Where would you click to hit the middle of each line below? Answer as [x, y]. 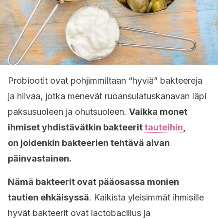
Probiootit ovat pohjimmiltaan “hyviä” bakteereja [105, 81]
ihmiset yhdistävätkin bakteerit [76, 127]
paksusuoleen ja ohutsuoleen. [68, 112]
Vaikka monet [158, 112]
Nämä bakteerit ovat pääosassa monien [93, 182]
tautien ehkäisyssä [48, 197]
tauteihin [164, 127]
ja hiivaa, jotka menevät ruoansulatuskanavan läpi [107, 96]
